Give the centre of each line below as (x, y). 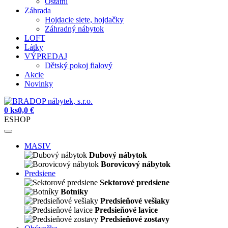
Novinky (39, 84)
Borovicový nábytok (136, 164)
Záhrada (38, 10)
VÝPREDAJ (46, 56)
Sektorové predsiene (135, 182)
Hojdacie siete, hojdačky (84, 20)
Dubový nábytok (118, 155)
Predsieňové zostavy (135, 219)
